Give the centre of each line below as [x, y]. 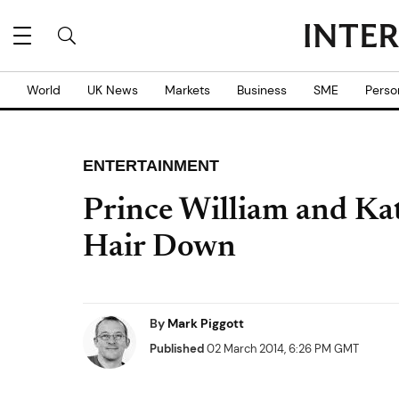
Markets [187, 90]
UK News [113, 90]
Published [177, 349]
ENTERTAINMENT [151, 166]
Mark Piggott [206, 323]
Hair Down [159, 248]
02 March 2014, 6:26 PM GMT [281, 349]
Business [262, 90]
